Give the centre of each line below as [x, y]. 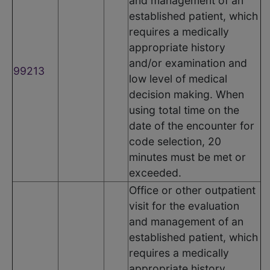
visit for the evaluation [184, 206]
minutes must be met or [187, 157]
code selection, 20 [175, 141]
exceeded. [155, 172]
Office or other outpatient [192, 190]
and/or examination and [188, 63]
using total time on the [184, 110]
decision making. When [187, 94]
